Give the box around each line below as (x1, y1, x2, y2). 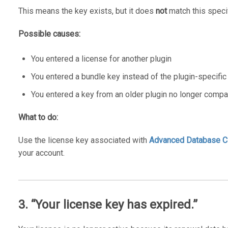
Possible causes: (18, 28, 80, 39)
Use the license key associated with (18, 135, 149, 145)
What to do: (18, 112, 58, 122)
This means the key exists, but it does (18, 6, 156, 16)
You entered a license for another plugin (31, 53, 172, 64)
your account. (18, 148, 65, 158)
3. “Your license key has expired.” (18, 197, 197, 212)
